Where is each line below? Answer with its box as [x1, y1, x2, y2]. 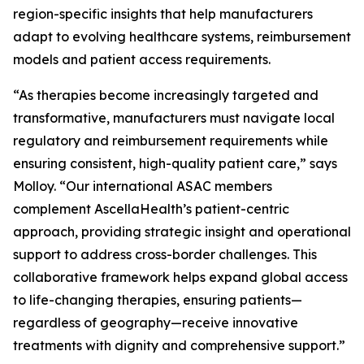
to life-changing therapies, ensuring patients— [13, 292, 302, 308]
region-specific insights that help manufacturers [13, 6, 313, 22]
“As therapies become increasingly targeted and [13, 87, 318, 103]
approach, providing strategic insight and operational [13, 223, 351, 240]
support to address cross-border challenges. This [13, 246, 317, 262]
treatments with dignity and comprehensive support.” [13, 337, 345, 353]
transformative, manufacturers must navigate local [13, 110, 335, 126]
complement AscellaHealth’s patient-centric [13, 201, 289, 217]
